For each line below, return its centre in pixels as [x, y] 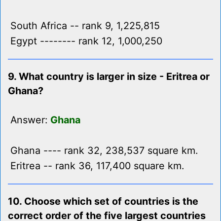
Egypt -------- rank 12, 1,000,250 [86, 41]
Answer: [30, 120]
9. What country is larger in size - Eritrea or [109, 77]
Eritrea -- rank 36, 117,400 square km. [97, 166]
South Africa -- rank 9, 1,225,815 [85, 26]
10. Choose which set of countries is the [103, 202]
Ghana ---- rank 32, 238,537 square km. [104, 151]
